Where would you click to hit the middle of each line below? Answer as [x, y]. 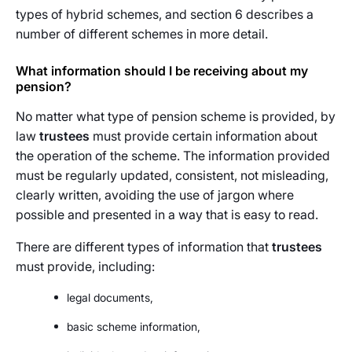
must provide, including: [85, 266]
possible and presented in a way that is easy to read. [167, 214]
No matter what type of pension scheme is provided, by [176, 116]
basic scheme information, [134, 326]
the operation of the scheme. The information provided [173, 156]
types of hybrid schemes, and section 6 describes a [165, 14]
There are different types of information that [144, 247]
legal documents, [110, 297]
